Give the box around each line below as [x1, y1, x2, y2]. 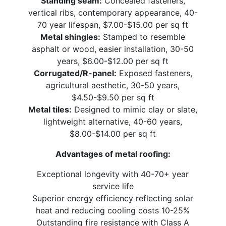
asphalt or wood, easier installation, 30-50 [32, 44, 194, 54]
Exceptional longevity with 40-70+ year [37, 169, 189, 180]
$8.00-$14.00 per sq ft [70, 129, 156, 139]
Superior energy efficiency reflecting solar [32, 193, 194, 204]
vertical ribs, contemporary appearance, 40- [28, 8, 198, 18]
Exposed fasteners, [116, 68, 192, 79]
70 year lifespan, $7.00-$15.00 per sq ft [37, 20, 189, 30]
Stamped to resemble [100, 32, 186, 42]
